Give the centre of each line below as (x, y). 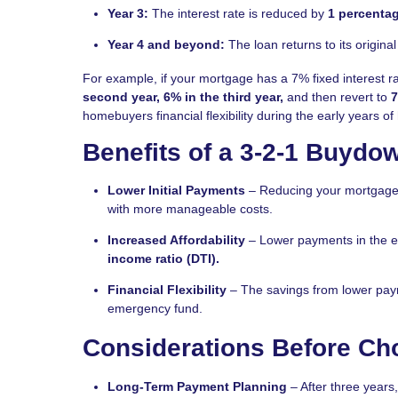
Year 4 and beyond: (166, 44)
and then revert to (337, 96)
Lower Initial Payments (176, 191)
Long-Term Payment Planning (197, 386)
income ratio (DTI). (163, 259)
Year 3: (128, 13)
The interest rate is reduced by (238, 13)
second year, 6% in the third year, (183, 96)
